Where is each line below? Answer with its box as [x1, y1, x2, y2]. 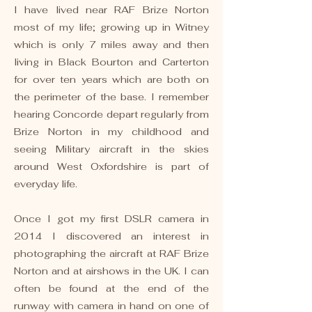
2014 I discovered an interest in [14, 229, 209, 242]
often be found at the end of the [14, 281, 209, 295]
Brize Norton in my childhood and [14, 125, 209, 138]
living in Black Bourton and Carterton [14, 55, 209, 68]
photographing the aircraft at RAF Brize [14, 247, 209, 260]
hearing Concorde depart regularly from [14, 107, 209, 120]
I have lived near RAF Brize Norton [14, 3, 209, 16]
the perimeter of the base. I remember [14, 90, 209, 103]
